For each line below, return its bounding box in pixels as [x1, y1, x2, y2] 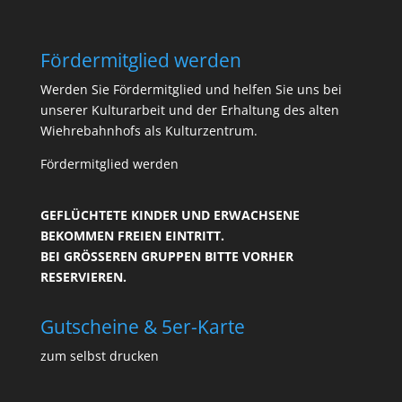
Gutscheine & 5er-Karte [39, 313, 245, 339]
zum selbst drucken [39, 346, 159, 364]
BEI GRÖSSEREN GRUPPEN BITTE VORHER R [39, 247, 293, 265]
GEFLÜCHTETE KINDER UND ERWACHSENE [39, 205, 300, 223]
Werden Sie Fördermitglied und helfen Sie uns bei [39, 80, 342, 98]
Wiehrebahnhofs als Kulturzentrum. [39, 121, 258, 139]
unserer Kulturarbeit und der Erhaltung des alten [39, 100, 339, 118]
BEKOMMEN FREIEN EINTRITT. [39, 226, 224, 244]
